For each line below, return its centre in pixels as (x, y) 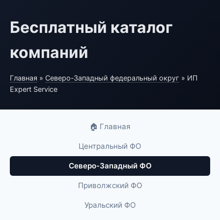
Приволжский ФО (110, 185)
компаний (49, 52)
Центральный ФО (110, 146)
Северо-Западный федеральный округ (112, 78)
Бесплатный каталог (91, 27)
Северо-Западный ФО (110, 166)
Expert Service (34, 89)
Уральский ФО (110, 205)
